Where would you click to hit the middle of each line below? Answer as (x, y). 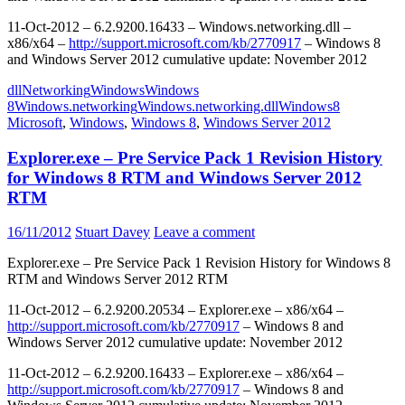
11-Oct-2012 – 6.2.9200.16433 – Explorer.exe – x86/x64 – (175, 373)
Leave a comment (204, 232)
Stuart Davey (113, 232)
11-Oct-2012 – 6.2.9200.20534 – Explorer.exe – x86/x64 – (175, 310)
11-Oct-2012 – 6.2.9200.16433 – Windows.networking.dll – (179, 27)
